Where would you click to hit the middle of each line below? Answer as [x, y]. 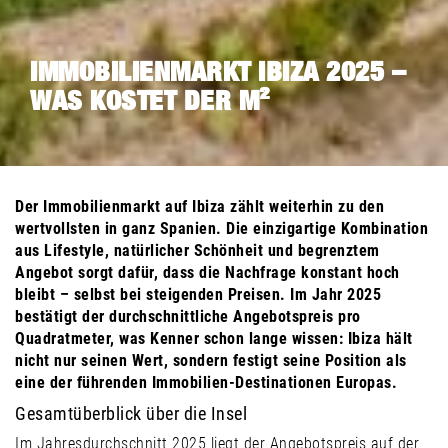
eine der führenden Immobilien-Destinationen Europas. [206, 382]
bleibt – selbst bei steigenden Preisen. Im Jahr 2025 [198, 294]
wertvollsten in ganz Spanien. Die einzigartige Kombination [221, 228]
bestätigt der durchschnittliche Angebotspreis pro [188, 316]
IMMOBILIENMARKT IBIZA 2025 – [218, 72]
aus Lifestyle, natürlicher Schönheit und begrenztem [197, 250]
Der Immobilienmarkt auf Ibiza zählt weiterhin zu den [199, 206]
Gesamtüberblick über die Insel [131, 413]
